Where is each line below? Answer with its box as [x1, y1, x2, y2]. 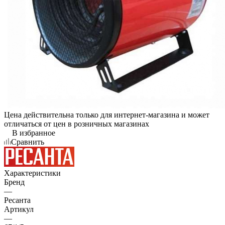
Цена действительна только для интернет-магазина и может [4, 110, 209, 119]
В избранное [12, 128, 55, 137]
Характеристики [4, 168, 61, 177]
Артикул [4, 204, 34, 213]
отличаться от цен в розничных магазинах [4, 119, 149, 128]
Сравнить [11, 137, 44, 146]
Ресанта [4, 195, 31, 204]
